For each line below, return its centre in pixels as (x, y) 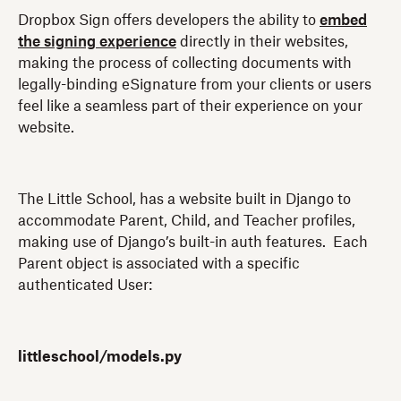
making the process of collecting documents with (185, 63)
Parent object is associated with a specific (159, 264)
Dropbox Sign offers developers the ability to (169, 20)
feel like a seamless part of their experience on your (190, 106)
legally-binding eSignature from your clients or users (195, 85)
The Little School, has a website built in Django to (184, 199)
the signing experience (97, 42)
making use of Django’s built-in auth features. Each (193, 242)
